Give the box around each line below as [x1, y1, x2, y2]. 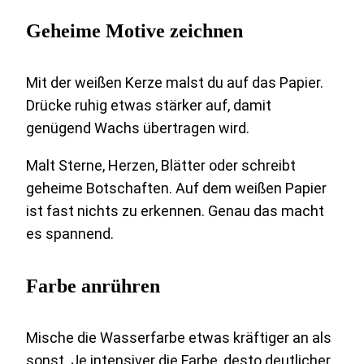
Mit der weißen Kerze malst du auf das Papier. [26, 73, 323, 91]
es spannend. [26, 224, 114, 242]
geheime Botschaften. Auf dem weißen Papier [26, 179, 327, 197]
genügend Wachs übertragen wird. [26, 119, 249, 136]
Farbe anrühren [26, 275, 160, 297]
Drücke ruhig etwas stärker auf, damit [26, 96, 271, 114]
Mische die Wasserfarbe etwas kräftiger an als [26, 328, 331, 346]
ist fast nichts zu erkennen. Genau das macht [26, 201, 324, 219]
